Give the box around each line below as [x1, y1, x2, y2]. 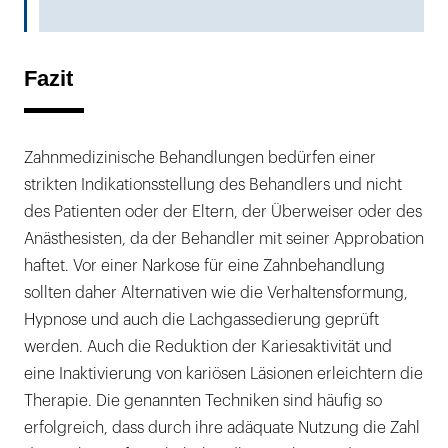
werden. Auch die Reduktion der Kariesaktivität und [24, 338, 392, 355]
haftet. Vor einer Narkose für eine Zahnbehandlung [24, 257, 385, 274]
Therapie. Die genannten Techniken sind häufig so [24, 392, 382, 409]
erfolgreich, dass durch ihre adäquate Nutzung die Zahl [24, 419, 420, 436]
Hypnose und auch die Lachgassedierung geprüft [24, 311, 379, 328]
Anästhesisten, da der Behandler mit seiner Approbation [24, 230, 424, 247]
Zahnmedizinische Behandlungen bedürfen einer [24, 149, 376, 166]
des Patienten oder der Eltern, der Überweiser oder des [24, 203, 422, 220]
